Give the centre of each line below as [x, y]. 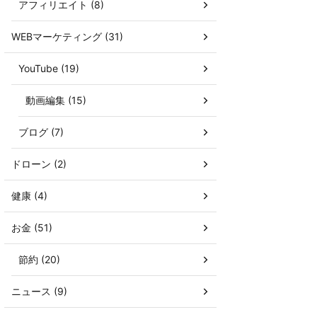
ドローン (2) [39, 163]
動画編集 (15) [56, 100]
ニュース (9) [39, 291]
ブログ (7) [41, 132]
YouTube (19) [49, 68]
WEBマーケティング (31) [67, 36]
